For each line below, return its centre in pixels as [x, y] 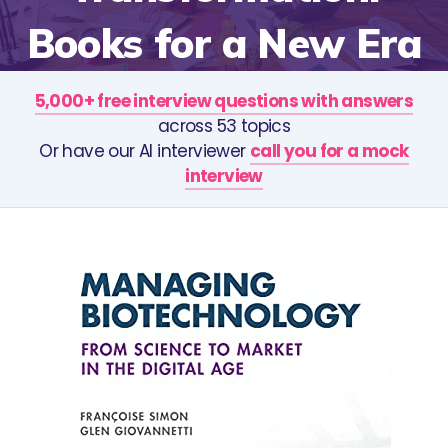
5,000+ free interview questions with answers [224, 100]
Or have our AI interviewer [145, 150]
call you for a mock [329, 150]
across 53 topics [224, 125]
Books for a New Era [224, 42]
